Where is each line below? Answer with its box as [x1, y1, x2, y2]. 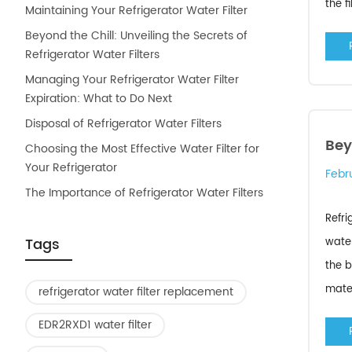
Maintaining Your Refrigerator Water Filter [25, 2, 247, 20]
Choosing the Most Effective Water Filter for [25, 140, 259, 158]
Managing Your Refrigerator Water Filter [25, 71, 239, 89]
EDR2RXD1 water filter [38, 316, 152, 334]
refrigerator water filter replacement [38, 283, 233, 301]
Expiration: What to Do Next [25, 90, 172, 108]
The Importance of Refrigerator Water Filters [25, 184, 263, 202]
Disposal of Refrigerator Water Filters [25, 115, 222, 133]
